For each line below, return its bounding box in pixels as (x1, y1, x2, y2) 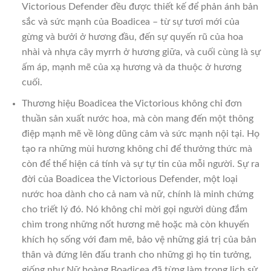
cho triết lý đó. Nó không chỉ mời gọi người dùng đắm (21, 204, 247, 214)
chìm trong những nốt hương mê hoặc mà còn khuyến (21, 219, 249, 229)
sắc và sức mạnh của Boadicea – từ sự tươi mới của (21, 17, 240, 27)
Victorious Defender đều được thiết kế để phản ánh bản (21, 2, 258, 12)
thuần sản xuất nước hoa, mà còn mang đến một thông (21, 113, 253, 123)
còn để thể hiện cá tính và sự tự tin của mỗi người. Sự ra (21, 158, 260, 169)
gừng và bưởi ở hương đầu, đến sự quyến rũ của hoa (21, 32, 243, 42)
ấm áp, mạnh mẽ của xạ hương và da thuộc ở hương (21, 62, 241, 73)
